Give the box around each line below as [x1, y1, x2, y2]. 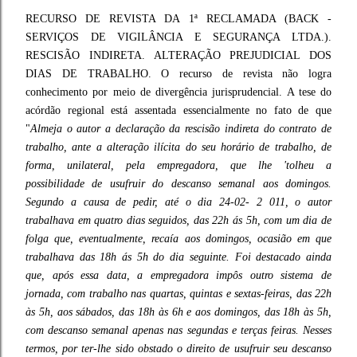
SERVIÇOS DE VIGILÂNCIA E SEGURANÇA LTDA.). [25, 31, 331, 43]
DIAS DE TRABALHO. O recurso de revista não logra [25, 68, 331, 80]
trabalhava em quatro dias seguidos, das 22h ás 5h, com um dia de [25, 214, 331, 226]
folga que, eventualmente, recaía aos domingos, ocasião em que [25, 233, 331, 245]
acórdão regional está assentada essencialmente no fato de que [25, 104, 331, 116]
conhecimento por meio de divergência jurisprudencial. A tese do [25, 86, 331, 98]
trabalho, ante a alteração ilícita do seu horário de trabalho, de [25, 141, 331, 153]
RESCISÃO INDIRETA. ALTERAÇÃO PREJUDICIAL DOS [25, 49, 331, 61]
